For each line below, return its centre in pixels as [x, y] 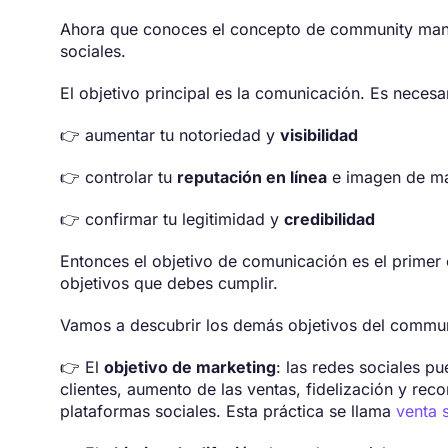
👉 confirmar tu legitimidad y [172, 219]
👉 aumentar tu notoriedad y [170, 135]
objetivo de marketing [190, 367]
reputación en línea [252, 177]
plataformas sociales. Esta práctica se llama [228, 411]
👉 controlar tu [118, 177]
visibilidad [319, 135]
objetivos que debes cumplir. [169, 283]
